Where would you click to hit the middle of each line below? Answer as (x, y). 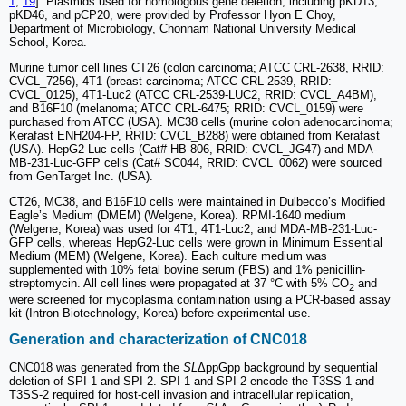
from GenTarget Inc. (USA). (81, 177)
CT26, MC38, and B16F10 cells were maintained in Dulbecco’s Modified (197, 202)
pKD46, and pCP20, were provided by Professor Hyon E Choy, (173, 15)
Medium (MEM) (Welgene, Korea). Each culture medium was (168, 256)
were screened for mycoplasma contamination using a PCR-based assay (200, 300)
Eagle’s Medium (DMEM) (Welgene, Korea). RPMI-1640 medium (178, 216)
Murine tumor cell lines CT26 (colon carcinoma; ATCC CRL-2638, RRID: (197, 68)
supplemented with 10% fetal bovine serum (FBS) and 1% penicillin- (187, 270)
